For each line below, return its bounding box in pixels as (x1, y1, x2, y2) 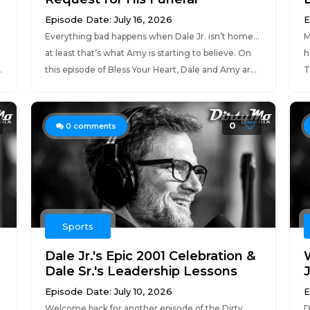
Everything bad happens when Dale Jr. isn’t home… (44, 31, 259, 42)
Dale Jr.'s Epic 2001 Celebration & (44, 248, 255, 264)
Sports (62, 221, 93, 232)
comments (71, 121, 116, 131)
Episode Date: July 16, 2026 (44, 14, 172, 25)
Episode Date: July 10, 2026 (44, 286, 172, 297)
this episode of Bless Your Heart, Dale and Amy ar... (44, 64, 257, 75)
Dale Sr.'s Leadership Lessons (44, 264, 237, 279)
